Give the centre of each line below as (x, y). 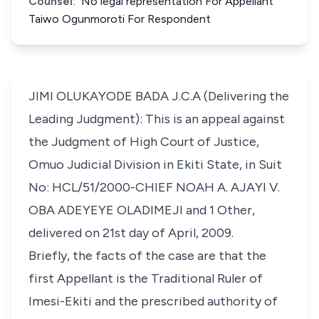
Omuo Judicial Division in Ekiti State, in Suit (155, 164)
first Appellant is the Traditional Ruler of (146, 278)
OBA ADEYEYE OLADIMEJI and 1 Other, (142, 210)
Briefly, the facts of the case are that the (147, 256)
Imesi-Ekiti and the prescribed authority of (153, 301)
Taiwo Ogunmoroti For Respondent (120, 19)
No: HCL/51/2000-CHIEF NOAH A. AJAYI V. (154, 187)
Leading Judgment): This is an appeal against (157, 119)
